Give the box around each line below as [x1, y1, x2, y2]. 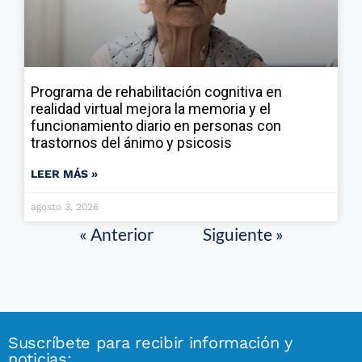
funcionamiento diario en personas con [31, 117, 281, 135]
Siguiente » [202, 224, 284, 245]
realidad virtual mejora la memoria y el [31, 100, 271, 118]
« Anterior [78, 224, 154, 245]
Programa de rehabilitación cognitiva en [31, 83, 282, 101]
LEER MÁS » [31, 167, 98, 181]
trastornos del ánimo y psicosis [31, 134, 232, 152]
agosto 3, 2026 [31, 201, 99, 213]
